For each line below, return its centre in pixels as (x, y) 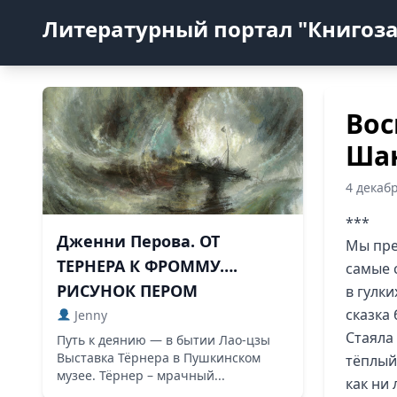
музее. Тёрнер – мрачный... (141, 375)
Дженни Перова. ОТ (138, 241)
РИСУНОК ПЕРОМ (127, 291)
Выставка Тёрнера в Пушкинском (159, 358)
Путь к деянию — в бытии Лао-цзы (163, 340)
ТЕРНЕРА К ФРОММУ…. (147, 266)
